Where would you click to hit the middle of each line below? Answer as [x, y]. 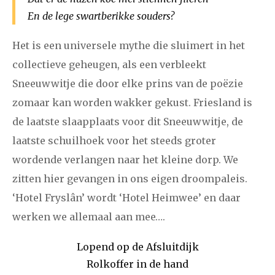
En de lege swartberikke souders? [101, 16]
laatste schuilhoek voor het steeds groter [114, 141]
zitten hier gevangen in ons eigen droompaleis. [130, 179]
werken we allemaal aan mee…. [89, 217]
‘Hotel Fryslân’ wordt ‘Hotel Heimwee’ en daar [126, 198]
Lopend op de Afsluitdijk [137, 247]
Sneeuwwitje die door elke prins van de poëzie [128, 84]
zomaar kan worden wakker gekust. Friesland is [132, 103]
